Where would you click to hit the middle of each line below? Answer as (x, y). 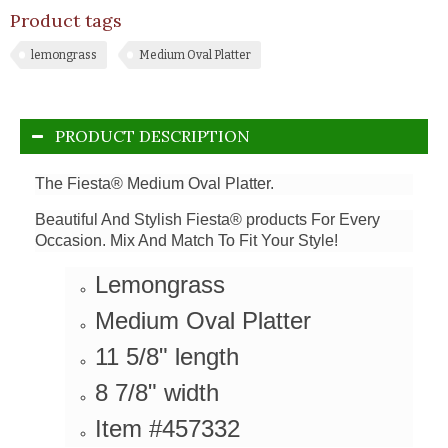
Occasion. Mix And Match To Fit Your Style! (186, 240)
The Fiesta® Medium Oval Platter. (154, 183)
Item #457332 (167, 428)
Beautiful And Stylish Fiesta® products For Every (207, 219)
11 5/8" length (167, 356)
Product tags (66, 20)
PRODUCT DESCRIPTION (152, 135)
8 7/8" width (157, 392)
